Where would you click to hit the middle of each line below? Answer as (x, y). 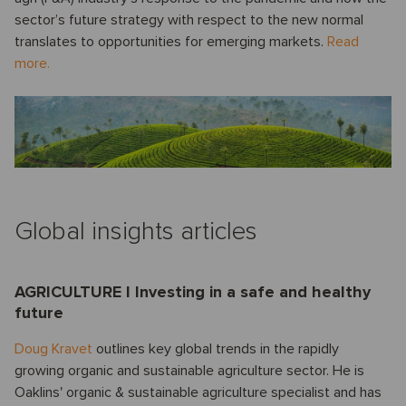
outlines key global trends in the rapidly (216, 349)
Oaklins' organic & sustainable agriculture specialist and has (198, 393)
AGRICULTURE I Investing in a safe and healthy (193, 292)
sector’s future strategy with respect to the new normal (189, 20)
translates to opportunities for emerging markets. (171, 42)
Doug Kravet (53, 349)
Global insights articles (136, 232)
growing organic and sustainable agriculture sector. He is (189, 371)
